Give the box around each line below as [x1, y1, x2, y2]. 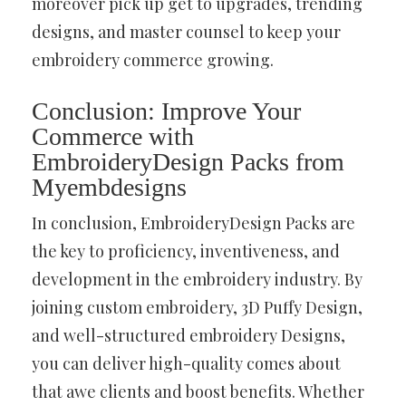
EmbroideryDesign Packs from [32, 147, 344, 176]
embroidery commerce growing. [32, 48, 274, 71]
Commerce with [32, 121, 194, 150]
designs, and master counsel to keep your [32, 20, 341, 43]
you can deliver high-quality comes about [32, 352, 341, 374]
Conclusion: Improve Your [32, 96, 301, 125]
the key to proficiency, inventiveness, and [32, 239, 340, 262]
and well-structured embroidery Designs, [32, 324, 345, 346]
